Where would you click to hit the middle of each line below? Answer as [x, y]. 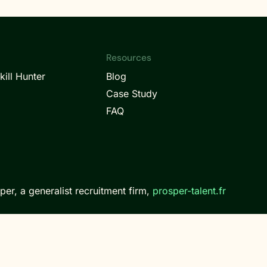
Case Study [132, 94]
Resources [129, 58]
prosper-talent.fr [190, 190]
